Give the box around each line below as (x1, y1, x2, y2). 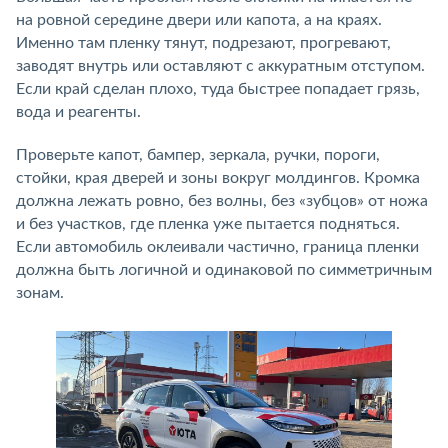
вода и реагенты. (16, 104, 141, 120)
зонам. (16, 285, 64, 301)
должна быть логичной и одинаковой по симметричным (16, 262, 432, 278)
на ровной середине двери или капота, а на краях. (16, 12, 382, 28)
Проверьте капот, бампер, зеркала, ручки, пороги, (16, 147, 380, 163)
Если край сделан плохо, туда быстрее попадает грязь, (16, 81, 420, 97)
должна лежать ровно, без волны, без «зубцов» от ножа (16, 193, 428, 209)
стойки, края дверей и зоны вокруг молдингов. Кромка (16, 170, 420, 186)
